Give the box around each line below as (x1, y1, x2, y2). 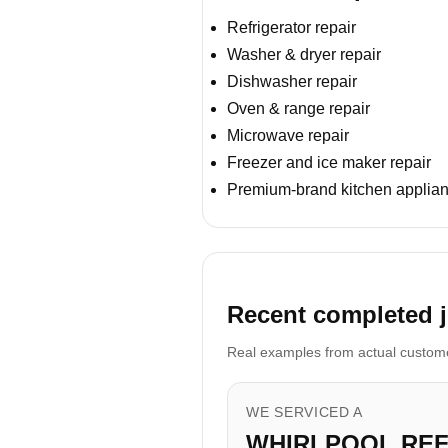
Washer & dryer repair (227, 45, 381, 63)
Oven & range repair (227, 99, 370, 117)
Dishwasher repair (227, 72, 357, 90)
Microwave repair (227, 126, 349, 144)
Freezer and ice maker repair (227, 153, 431, 171)
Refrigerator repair (227, 18, 356, 36)
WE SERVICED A (246, 403, 364, 420)
